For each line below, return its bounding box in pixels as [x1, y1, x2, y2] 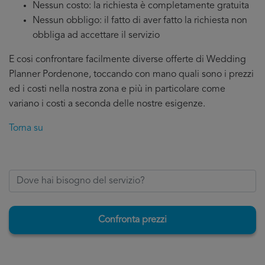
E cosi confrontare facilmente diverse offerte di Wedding [9, 55, 246, 64]
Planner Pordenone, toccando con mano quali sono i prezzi [9, 70, 254, 79]
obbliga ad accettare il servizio [33, 31, 160, 40]
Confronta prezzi [98, 215, 167, 225]
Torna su [9, 124, 43, 133]
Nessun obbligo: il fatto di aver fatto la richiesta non [33, 16, 247, 25]
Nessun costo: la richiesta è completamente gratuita [33, 1, 249, 11]
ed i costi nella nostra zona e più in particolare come [9, 85, 225, 94]
